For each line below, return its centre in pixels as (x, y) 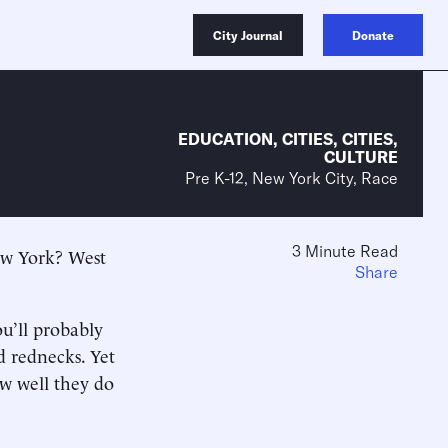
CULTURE (361, 157)
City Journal (248, 35)
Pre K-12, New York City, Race (291, 178)
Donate (373, 35)
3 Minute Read (345, 251)
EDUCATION (225, 139)
